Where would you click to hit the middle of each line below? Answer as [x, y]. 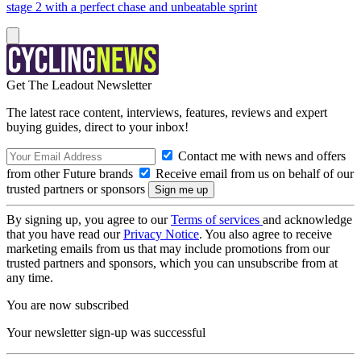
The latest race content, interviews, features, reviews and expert [167, 112]
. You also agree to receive [266, 234]
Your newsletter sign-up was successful [106, 332]
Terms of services [217, 220]
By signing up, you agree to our [89, 220]
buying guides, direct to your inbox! [98, 127]
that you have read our [65, 234]
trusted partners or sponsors [77, 189]
